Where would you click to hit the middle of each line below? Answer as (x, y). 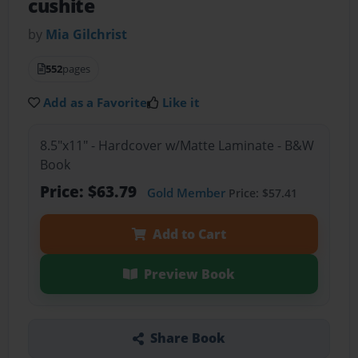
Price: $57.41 (261, 193)
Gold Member (186, 192)
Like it (181, 103)
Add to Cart (189, 234)
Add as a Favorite (95, 103)
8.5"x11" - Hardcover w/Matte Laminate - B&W (177, 145)
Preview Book (189, 274)
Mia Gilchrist (87, 35)
